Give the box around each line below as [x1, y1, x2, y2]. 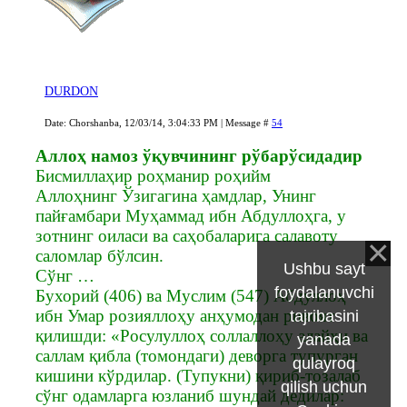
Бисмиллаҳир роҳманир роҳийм [35, 165, 271, 185]
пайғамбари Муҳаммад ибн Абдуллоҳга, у [35, 205, 346, 225]
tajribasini [289, 306, 359, 325]
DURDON [45, 84, 98, 98]
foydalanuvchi [273, 283, 374, 302]
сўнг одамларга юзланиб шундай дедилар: [35, 385, 344, 405]
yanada [297, 330, 351, 349]
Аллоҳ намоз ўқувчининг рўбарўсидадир [35, 145, 362, 165]
